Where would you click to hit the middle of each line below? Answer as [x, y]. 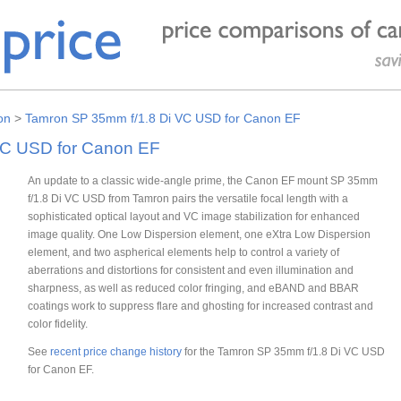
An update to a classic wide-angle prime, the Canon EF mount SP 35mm [202, 180]
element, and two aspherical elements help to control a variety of [183, 252]
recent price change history [115, 352]
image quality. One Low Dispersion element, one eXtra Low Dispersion [199, 234]
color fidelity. [57, 323]
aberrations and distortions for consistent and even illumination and [190, 269]
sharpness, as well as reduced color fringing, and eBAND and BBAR [193, 287]
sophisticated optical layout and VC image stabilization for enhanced [193, 216]
